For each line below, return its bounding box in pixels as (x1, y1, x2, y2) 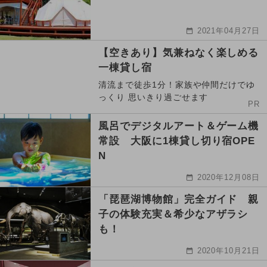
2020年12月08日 (197, 172, 260, 182)
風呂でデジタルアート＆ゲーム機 (98, 120, 259, 132)
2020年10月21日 (197, 246, 260, 255)
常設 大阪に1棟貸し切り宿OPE (98, 135, 256, 147)
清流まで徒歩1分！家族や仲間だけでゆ (98, 79, 256, 89)
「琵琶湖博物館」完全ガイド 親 (98, 193, 259, 205)
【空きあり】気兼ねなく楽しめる (98, 46, 259, 58)
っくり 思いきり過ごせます (98, 92, 209, 102)
